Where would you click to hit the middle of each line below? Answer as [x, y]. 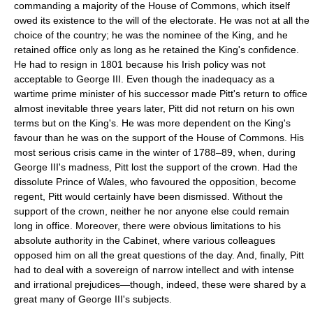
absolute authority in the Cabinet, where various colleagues [145, 240]
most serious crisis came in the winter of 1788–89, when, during [155, 152]
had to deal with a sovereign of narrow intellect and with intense [154, 270]
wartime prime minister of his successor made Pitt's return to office [161, 94]
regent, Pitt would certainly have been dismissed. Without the [148, 196]
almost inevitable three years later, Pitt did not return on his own [154, 108]
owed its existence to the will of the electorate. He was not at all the [162, 20]
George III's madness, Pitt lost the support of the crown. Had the [156, 167]
